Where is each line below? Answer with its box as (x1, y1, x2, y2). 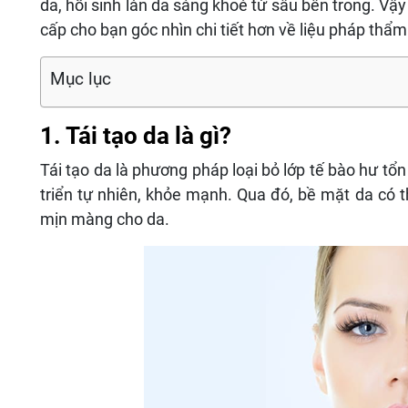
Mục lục (50, 68, 111, 90)
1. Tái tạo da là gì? (40, 122, 231, 150)
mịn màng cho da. (40, 209, 169, 229)
